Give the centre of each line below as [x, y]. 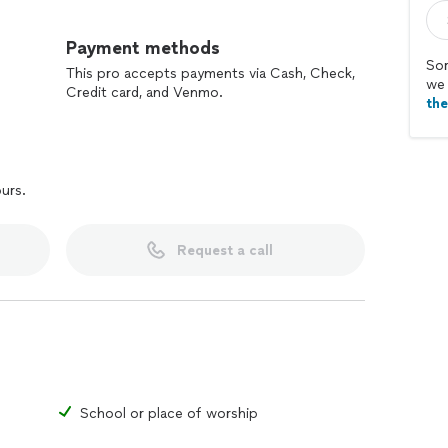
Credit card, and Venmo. [144, 92]
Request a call [224, 250]
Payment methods [143, 48]
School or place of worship [169, 413]
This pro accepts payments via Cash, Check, [210, 73]
